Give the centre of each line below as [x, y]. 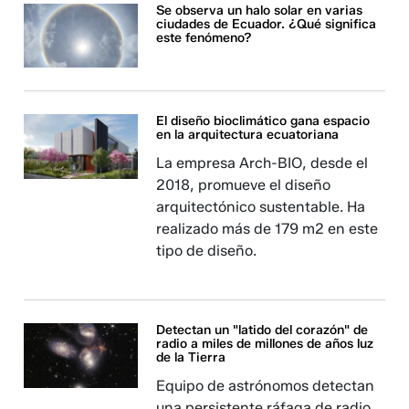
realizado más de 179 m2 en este [267, 229]
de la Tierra [191, 358]
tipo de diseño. [207, 251]
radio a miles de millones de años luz [265, 344]
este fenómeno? [204, 38]
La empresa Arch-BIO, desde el [262, 163]
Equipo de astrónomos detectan [266, 386]
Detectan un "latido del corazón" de [262, 330]
